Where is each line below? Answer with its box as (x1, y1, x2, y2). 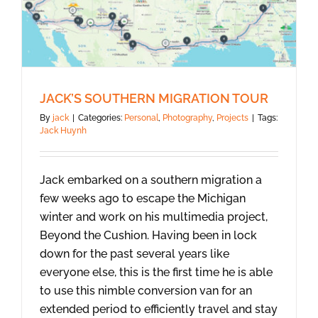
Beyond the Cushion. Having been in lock (40, 229, 257, 243)
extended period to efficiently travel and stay (40, 302, 278, 317)
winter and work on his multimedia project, (40, 210, 268, 224)
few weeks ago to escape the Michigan (40, 192, 246, 206)
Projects (216, 113, 248, 124)
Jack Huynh (40, 126, 87, 136)
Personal (124, 113, 158, 124)
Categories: (78, 113, 124, 124)
